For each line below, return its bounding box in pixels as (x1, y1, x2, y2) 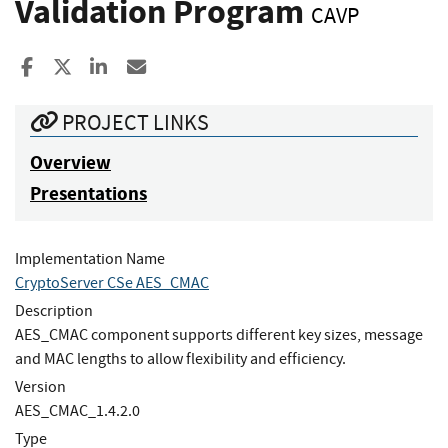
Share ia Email (147, 54, 263, 80)
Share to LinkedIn (109, 54, 248, 80)
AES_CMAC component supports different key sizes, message (15, 324, 423, 345)
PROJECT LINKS (58, 107, 209, 137)
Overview (30, 149, 111, 175)
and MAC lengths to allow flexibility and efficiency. (15, 348, 346, 369)
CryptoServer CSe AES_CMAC (15, 272, 209, 293)
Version (15, 376, 66, 397)
